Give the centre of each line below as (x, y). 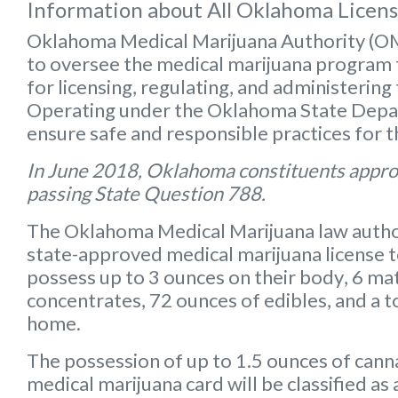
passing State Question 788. (146, 193)
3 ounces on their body (246, 276)
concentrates (84, 299)
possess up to (88, 276)
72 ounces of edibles (238, 299)
